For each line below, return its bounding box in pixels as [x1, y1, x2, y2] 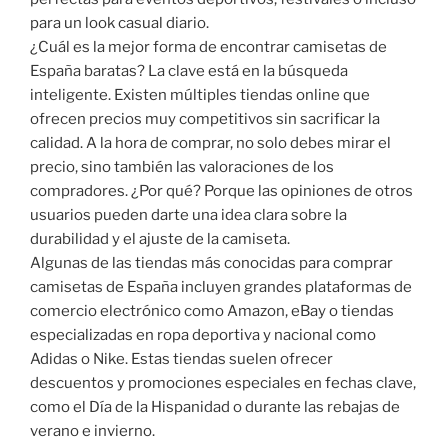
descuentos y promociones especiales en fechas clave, [30, 374, 416, 392]
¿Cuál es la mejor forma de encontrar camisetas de [30, 38, 387, 56]
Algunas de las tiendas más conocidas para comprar [30, 254, 393, 272]
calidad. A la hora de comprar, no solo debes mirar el [30, 134, 391, 152]
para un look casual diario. [30, 14, 209, 32]
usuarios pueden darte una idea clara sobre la [30, 206, 347, 224]
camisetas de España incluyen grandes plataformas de [30, 278, 412, 296]
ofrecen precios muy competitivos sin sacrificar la [30, 110, 380, 128]
